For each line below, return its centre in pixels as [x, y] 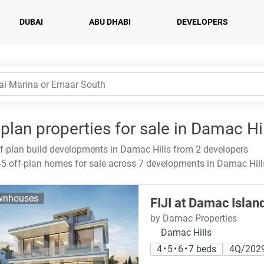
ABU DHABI [110, 22]
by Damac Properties [194, 218]
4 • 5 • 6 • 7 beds [187, 249]
